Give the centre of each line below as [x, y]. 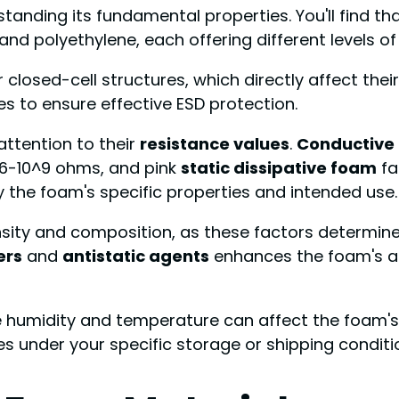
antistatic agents [136, 256]
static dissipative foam [279, 168]
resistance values [215, 144]
